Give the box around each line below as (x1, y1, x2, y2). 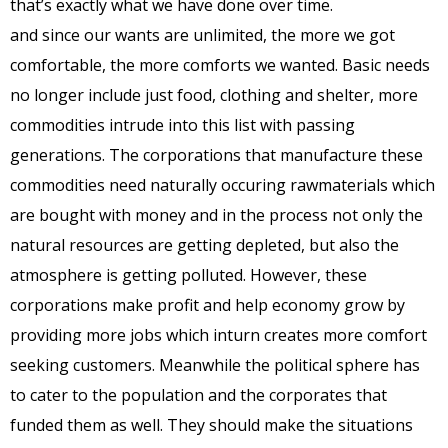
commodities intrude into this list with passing (10, 113, 355, 136)
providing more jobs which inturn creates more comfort (10, 323, 427, 346)
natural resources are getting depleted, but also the (10, 233, 399, 256)
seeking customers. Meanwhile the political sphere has (10, 353, 420, 376)
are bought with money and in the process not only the (10, 203, 423, 226)
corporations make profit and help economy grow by (10, 293, 405, 316)
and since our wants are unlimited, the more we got (10, 23, 395, 46)
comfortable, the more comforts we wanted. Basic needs (10, 53, 430, 76)
